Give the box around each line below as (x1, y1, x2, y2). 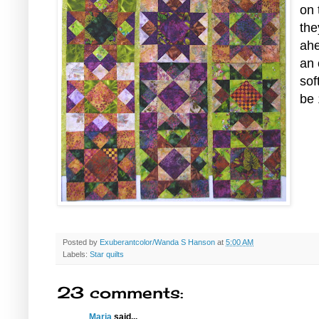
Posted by (63, 238, 100, 246)
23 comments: (57, 283, 183, 302)
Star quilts (90, 250, 124, 258)
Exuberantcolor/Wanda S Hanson (100, 238, 215, 246)
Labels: (63, 250, 90, 258)
